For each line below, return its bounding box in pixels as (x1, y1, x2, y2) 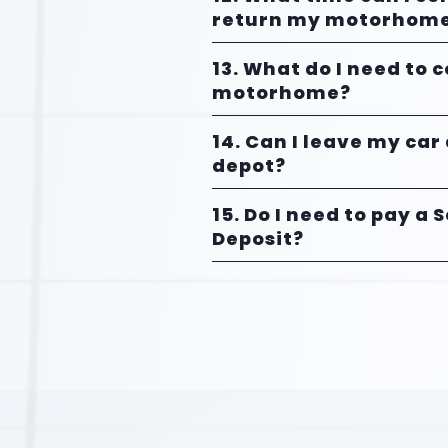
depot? (212, 153, 286, 179)
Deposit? (212, 226, 304, 252)
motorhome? (212, 80, 351, 106)
